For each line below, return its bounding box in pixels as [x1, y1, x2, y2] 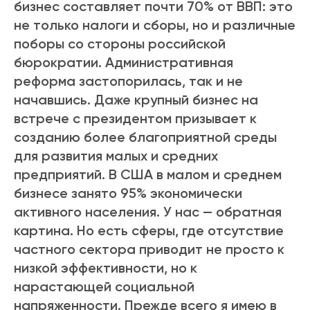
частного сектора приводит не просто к [14, 241, 284, 258]
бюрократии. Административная [14, 54, 233, 71]
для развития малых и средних [14, 147, 218, 165]
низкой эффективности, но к [14, 259, 197, 277]
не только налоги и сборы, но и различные [14, 17, 295, 34]
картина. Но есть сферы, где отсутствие [14, 222, 284, 239]
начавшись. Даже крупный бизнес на [14, 91, 258, 109]
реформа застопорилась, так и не [14, 73, 243, 90]
